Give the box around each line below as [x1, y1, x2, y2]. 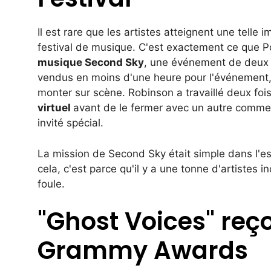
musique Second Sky [38, 56, 144, 69]
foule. [38, 177, 65, 190]
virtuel [38, 102, 73, 114]
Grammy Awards [38, 233, 248, 268]
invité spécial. [38, 117, 103, 129]
